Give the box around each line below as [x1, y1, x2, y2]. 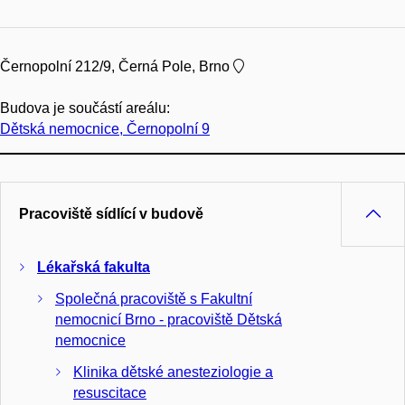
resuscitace [73, 385, 146, 401]
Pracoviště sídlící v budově [19, 206, 203, 222]
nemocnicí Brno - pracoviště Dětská [55, 312, 282, 328]
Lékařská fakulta [37, 259, 150, 276]
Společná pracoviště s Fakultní [55, 291, 252, 307]
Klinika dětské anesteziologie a [73, 364, 273, 381]
